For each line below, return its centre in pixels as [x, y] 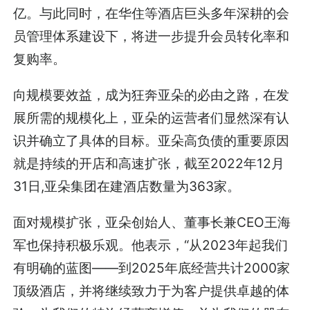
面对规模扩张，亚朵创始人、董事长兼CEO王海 [152, 222]
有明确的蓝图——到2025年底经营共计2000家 [152, 267]
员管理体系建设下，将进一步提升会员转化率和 [152, 36]
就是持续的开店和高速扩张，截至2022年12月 [149, 163]
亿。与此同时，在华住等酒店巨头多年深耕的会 [152, 13]
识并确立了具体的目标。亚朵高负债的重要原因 [152, 140]
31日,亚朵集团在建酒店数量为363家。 [127, 186]
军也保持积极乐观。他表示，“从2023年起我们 [151, 245]
